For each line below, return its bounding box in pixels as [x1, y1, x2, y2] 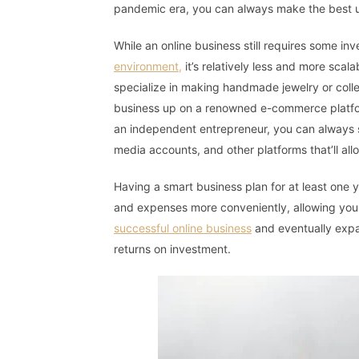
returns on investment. [114, 242, 231, 256]
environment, [114, 59, 182, 74]
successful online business [114, 221, 252, 236]
